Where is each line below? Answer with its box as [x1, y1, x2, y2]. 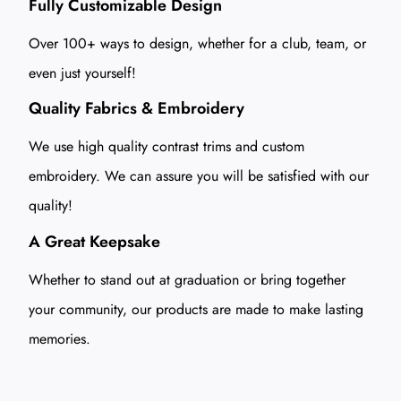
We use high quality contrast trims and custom [29, 136, 304, 158]
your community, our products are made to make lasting [29, 298, 363, 320]
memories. [29, 328, 90, 349]
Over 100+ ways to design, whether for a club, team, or [29, 32, 366, 54]
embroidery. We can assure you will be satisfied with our [29, 166, 369, 187]
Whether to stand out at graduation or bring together [29, 269, 346, 290]
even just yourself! [29, 62, 136, 83]
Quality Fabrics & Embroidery [29, 97, 244, 121]
